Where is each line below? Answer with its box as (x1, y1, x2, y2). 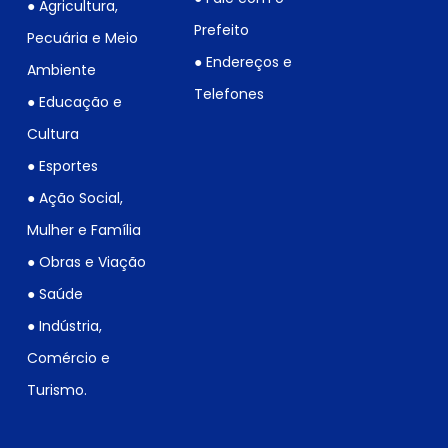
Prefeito (193, 20, 249, 41)
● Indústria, (27, 316, 103, 337)
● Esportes (27, 156, 99, 177)
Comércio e (27, 348, 111, 369)
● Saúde (27, 284, 84, 305)
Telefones (193, 84, 264, 105)
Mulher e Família (27, 220, 142, 241)
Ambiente (27, 60, 97, 81)
